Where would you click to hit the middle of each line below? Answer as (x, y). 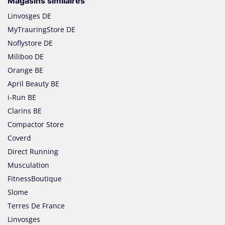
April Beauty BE (33, 84)
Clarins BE (25, 111)
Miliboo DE (26, 57)
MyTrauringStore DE (41, 30)
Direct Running (33, 152)
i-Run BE (22, 97)
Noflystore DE (30, 43)
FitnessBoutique (35, 179)
